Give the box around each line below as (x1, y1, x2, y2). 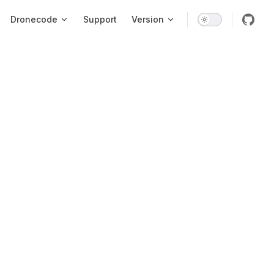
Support (83, 14, 117, 24)
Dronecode (10, 14, 57, 24)
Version (131, 14, 164, 24)
